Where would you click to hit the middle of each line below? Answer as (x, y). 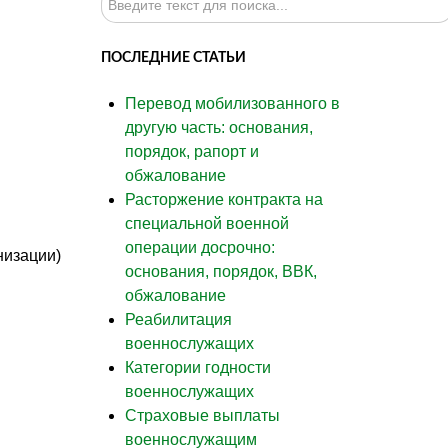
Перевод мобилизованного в (232, 103)
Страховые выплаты (202, 415)
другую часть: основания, (219, 127)
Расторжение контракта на (224, 199)
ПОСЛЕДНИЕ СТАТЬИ (173, 57)
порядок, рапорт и (192, 151)
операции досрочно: (200, 247)
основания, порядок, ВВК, (221, 271)
